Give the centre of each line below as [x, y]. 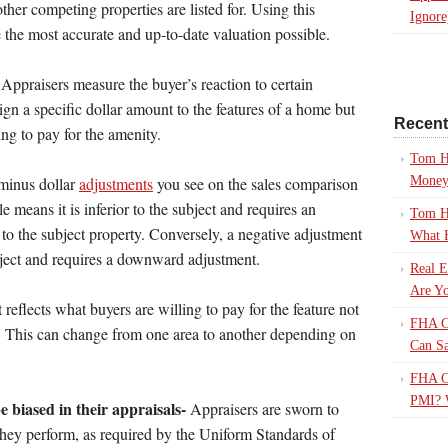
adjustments [116, 184]
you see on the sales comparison [255, 184]
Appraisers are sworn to [262, 409]
